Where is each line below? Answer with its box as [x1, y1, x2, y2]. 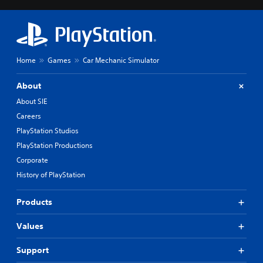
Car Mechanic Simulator [83, 55, 159, 65]
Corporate [16, 155, 48, 165]
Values [16, 221, 43, 231]
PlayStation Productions [16, 140, 93, 150]
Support [16, 245, 49, 255]
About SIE [16, 96, 47, 106]
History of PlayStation [16, 170, 85, 180]
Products [16, 197, 52, 207]
